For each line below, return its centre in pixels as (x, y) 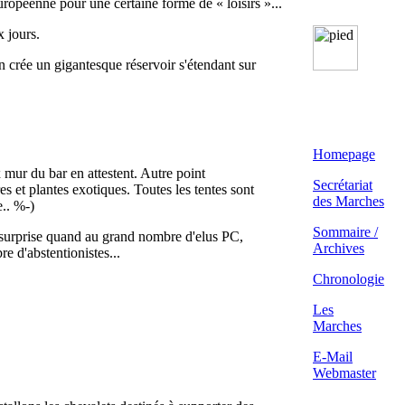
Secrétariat (343, 185)
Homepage (344, 154)
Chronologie (348, 279)
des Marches (348, 201)
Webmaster (344, 373)
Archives (339, 248)
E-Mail (333, 357)
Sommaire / (345, 232)
